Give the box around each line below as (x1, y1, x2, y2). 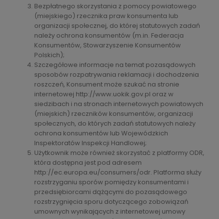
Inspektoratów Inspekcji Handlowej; (34, 138, 147, 148)
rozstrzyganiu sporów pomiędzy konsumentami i (34, 177, 189, 187)
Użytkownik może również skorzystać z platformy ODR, (34, 148, 204, 157)
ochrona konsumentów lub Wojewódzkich (34, 128, 168, 138)
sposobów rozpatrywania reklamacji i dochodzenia (34, 69, 199, 79)
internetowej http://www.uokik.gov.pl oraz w (34, 89, 174, 99)
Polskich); (34, 50, 65, 60)
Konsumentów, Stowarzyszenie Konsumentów (34, 40, 181, 50)
